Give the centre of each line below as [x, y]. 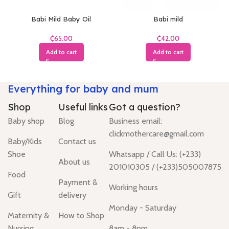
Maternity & [28, 216]
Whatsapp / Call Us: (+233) [155, 154]
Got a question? [145, 107]
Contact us [77, 142]
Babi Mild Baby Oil [61, 19]
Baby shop [26, 121]
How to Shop [81, 216]
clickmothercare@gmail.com [156, 134]
